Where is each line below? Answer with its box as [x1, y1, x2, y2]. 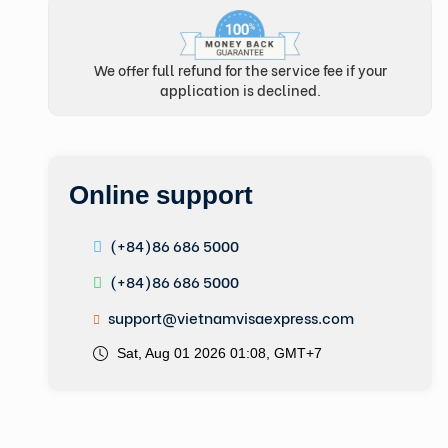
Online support [69, 180, 253, 211]
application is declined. [159, 79, 321, 101]
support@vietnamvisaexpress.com [105, 306, 354, 329]
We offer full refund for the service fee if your [93, 59, 387, 81]
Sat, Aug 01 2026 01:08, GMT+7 [117, 345, 322, 362]
